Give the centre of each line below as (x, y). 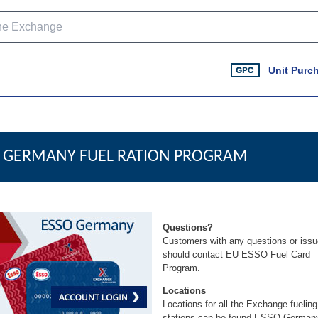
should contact (194, 254)
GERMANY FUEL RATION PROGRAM (125, 157)
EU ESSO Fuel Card (268, 254)
